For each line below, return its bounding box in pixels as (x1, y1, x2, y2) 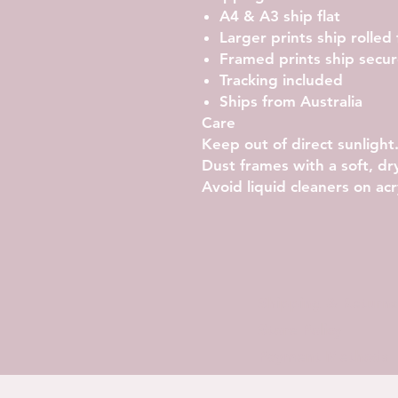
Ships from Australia (219, 92, 362, 110)
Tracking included (219, 70, 343, 89)
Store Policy (259, 320, 342, 338)
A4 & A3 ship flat (219, 6, 340, 25)
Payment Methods (259, 346, 389, 365)
